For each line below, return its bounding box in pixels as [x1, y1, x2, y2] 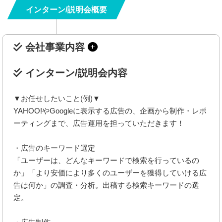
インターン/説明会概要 [26, 5, 108, 14]
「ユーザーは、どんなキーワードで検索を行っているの [13, 156, 200, 165]
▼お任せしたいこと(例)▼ [13, 94, 101, 103]
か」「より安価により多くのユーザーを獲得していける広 [13, 168, 207, 177]
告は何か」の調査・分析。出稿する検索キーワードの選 [13, 180, 200, 189]
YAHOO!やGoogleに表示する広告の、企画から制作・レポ [13, 106, 207, 115]
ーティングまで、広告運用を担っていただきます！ [13, 118, 185, 127]
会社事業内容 [22, 41, 88, 53]
